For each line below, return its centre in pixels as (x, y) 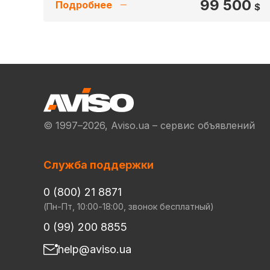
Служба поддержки (99, 165)
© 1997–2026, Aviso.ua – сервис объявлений (149, 125)
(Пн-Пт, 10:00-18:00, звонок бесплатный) (129, 206)
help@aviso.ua (95, 249)
